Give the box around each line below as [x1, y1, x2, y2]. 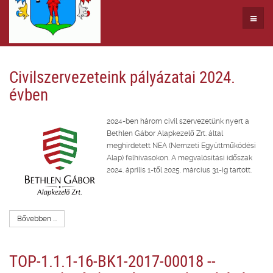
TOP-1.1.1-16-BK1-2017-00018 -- [9, 249, 216, 272]
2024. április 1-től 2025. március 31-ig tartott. [107, 165, 253, 174]
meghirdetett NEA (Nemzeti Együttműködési [107, 141, 256, 150]
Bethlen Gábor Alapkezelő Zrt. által [107, 129, 223, 138]
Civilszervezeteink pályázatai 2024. [9, 65, 235, 88]
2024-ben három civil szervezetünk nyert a [107, 116, 249, 126]
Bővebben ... [17, 214, 57, 223]
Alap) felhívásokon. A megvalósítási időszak [107, 153, 252, 162]
